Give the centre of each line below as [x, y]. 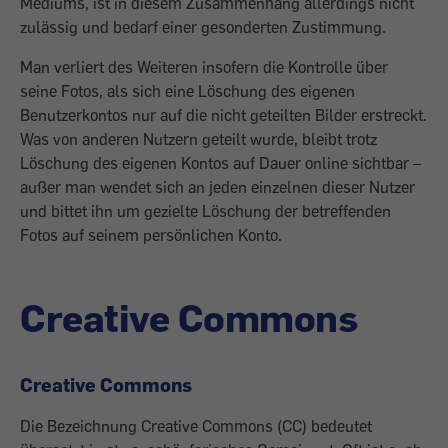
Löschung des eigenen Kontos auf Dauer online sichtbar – [220, 163]
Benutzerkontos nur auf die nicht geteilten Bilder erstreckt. [223, 115]
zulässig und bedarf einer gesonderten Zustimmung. [203, 27]
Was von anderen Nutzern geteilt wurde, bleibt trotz [198, 139]
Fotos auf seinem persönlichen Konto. [151, 235]
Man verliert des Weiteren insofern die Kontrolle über [204, 67]
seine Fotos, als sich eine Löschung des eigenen [187, 91]
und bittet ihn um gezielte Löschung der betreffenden [205, 211]
